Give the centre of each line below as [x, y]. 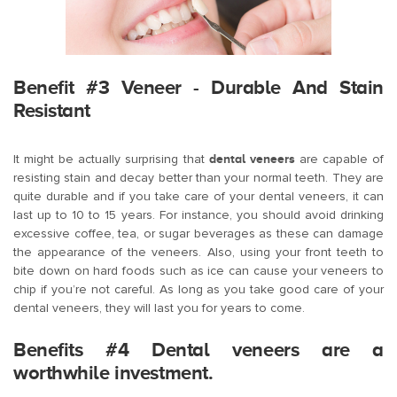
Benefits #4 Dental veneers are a [198, 350]
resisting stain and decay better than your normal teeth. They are [198, 178]
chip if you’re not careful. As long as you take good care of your [198, 290]
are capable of [339, 160]
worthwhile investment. [113, 373]
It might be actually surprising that [111, 160]
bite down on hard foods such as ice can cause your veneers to [198, 271]
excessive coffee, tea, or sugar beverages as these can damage [198, 234]
